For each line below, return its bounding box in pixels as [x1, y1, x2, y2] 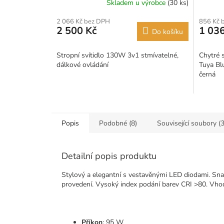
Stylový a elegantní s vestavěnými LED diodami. [61, 169, 212, 179]
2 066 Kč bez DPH [56, 16, 110, 26]
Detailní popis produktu [61, 149, 156, 162]
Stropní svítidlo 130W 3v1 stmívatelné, [56, 50, 178, 60]
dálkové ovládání [56, 59, 108, 69]
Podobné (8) [99, 118, 137, 128]
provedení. [61, 179, 95, 189]
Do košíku [151, 26, 183, 36]
